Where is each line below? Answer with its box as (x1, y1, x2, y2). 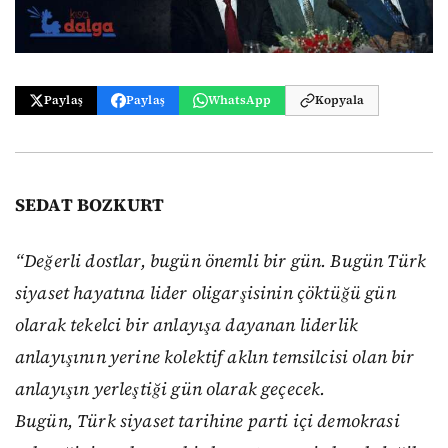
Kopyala (315, 92, 365, 109)
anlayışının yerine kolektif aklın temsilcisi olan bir (15, 345, 415, 370)
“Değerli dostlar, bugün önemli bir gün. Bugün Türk (15, 249, 427, 274)
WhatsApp (207, 92, 272, 109)
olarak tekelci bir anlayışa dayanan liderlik (15, 313, 359, 338)
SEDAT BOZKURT (15, 192, 165, 217)
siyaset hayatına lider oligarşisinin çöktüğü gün (15, 281, 396, 306)
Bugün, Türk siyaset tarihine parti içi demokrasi (15, 409, 400, 434)
